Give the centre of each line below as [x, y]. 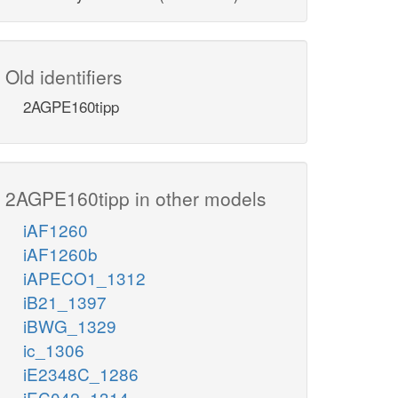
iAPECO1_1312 [84, 278]
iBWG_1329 [70, 326]
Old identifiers [64, 77]
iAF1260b [60, 254]
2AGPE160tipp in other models [136, 199]
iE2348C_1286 [81, 374]
